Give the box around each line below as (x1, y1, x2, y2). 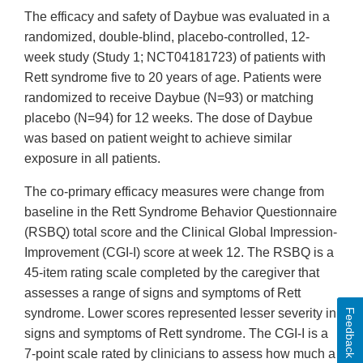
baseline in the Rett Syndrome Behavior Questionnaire (24, 205, 337, 220)
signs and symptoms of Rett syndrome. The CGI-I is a (24, 327, 328, 341)
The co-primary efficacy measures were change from (24, 185, 324, 199)
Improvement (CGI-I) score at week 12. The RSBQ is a (24, 246, 334, 260)
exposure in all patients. (24, 152, 160, 166)
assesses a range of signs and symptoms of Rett (24, 286, 301, 301)
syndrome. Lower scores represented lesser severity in (24, 306, 336, 321)
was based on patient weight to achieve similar (24, 131, 292, 146)
